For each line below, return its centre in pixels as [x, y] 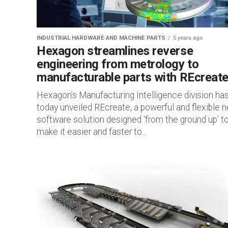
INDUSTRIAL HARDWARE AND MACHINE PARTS [101, 38]
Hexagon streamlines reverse [115, 51]
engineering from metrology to [118, 64]
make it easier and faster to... [92, 132]
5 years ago [188, 38]
